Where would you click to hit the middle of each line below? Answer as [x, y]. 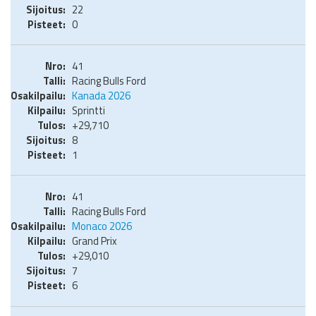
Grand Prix [95, 241]
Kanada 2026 [101, 95]
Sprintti [89, 110]
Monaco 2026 [102, 226]
